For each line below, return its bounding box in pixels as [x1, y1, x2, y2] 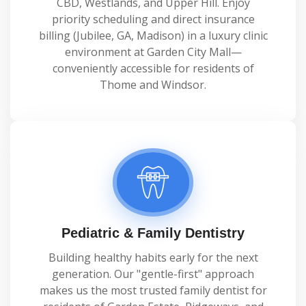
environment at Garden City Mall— [64, 44, 242, 59]
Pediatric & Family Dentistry [61, 225, 245, 240]
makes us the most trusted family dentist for [39, 283, 267, 298]
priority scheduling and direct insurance [51, 12, 255, 27]
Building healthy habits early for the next [48, 250, 258, 265]
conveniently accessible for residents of [52, 61, 254, 76]
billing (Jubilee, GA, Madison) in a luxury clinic [38, 28, 268, 43]
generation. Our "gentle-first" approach [52, 266, 254, 281]
